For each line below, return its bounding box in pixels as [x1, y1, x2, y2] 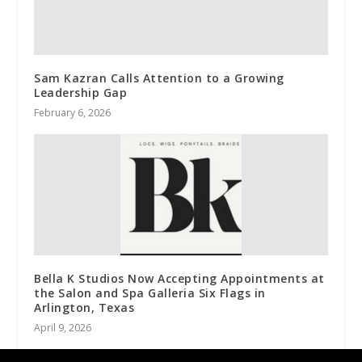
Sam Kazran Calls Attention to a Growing [34, 69, 284, 86]
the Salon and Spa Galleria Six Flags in [34, 284, 266, 301]
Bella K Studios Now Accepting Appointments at [34, 270, 325, 286]
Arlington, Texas [34, 299, 135, 315]
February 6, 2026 [34, 105, 112, 120]
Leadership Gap [34, 84, 128, 100]
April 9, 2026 [34, 320, 92, 335]
